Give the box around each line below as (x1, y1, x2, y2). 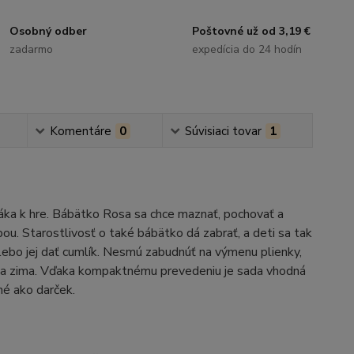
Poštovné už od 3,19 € (191, 24, 311, 39)
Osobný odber (9, 24, 88, 39)
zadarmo (9, 42, 54, 57)
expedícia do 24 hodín (191, 42, 302, 57)
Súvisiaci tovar (184, 123, 262, 139)
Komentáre (49, 123, 111, 139)
